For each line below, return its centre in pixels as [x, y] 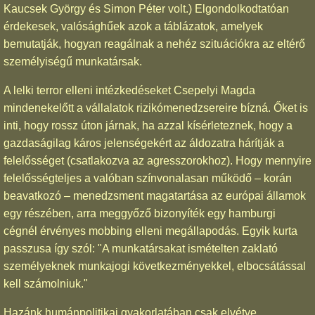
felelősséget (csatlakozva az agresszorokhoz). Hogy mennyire [157, 160]
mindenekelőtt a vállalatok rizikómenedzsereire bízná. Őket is [156, 108]
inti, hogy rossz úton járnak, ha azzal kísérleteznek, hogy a [148, 125]
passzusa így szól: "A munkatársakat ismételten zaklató [141, 248]
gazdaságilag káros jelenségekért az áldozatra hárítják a [144, 143]
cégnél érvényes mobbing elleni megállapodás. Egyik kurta [150, 231]
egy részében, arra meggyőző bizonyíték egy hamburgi [140, 213]
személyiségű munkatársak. [73, 61]
